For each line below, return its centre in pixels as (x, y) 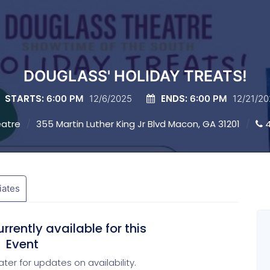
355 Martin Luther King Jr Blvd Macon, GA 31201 (138, 124)
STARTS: (24, 99)
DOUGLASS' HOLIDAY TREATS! (135, 76)
